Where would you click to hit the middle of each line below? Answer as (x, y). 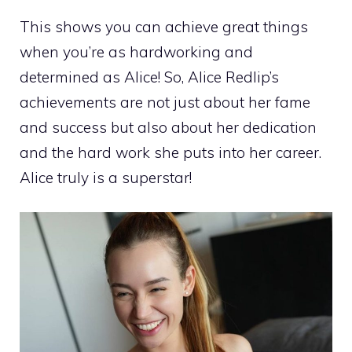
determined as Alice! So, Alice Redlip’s (149, 77)
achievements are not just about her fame (165, 102)
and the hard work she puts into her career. (170, 152)
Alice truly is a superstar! (106, 177)
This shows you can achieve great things (164, 26)
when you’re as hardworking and (136, 51)
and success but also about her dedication (168, 127)
